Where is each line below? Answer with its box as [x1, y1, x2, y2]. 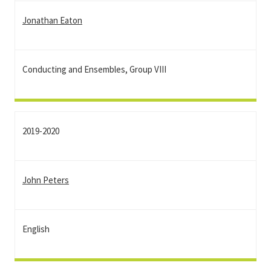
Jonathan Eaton [22, 15, 82, 26]
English [22, 223, 50, 235]
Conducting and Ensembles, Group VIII [22, 64, 166, 75]
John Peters [22, 174, 69, 186]
